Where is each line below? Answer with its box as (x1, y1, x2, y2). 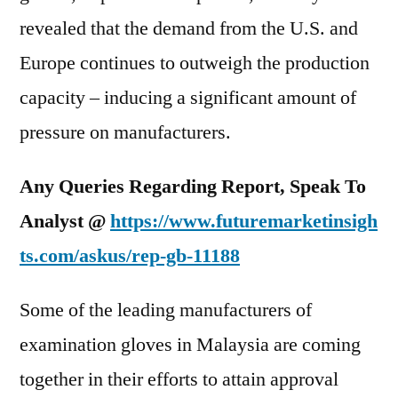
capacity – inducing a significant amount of (20, 85, 356, 110)
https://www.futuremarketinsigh (110, 209, 378, 234)
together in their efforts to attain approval (20, 367, 338, 392)
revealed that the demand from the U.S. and (20, 16, 358, 41)
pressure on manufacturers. (20, 120, 231, 145)
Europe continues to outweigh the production (20, 51, 370, 76)
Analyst (20, 209, 88, 234)
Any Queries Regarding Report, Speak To (20, 174, 366, 199)
